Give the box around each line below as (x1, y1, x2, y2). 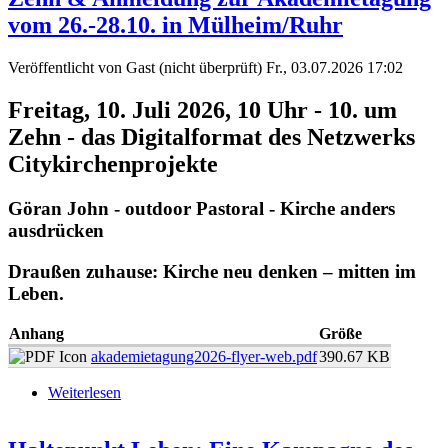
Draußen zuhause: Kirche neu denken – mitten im (8, 260, 416, 282)
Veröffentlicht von (8, 59, 126, 77)
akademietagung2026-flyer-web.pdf (91, 347, 317, 365)
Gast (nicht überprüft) (126, 59, 262, 77)
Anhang (9, 324, 64, 342)
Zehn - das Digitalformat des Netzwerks (8, 124, 415, 151)
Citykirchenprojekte (8, 151, 218, 178)
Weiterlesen (48, 383, 121, 401)
